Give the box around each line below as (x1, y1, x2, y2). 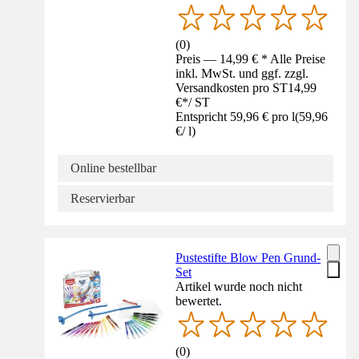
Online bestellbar (71, 160, 156, 175)
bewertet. (175, 293, 223, 308)
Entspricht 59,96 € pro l (175, 109, 296, 123)
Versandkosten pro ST (175, 80, 288, 95)
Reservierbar (71, 191, 135, 205)
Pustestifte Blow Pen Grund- (175, 250, 321, 264)
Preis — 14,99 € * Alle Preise (175, 51, 326, 66)
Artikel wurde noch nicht (175, 279, 303, 293)
